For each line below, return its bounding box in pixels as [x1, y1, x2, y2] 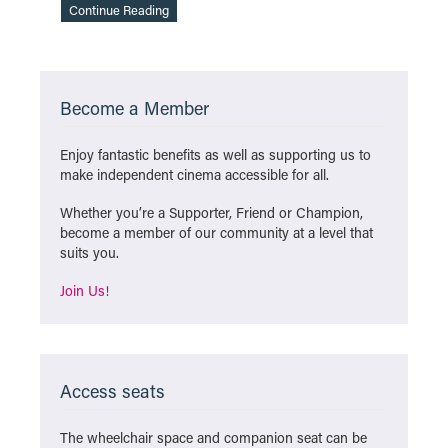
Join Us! [60, 281, 109, 300]
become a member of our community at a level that [60, 223, 373, 242]
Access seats [60, 379, 165, 403]
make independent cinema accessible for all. [60, 165, 329, 184]
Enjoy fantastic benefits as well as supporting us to [60, 145, 371, 164]
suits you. [60, 243, 119, 262]
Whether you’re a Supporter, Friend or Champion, [60, 203, 363, 222]
